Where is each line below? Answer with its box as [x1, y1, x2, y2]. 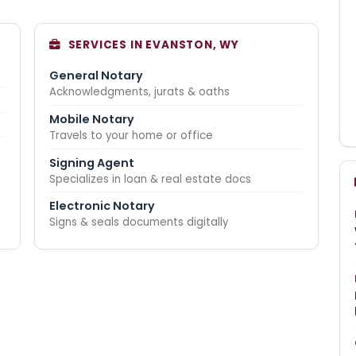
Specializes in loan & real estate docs [49, 171, 252, 187]
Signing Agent [49, 154, 135, 171]
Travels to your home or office [49, 127, 214, 143]
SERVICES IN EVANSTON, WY [68, 37, 240, 52]
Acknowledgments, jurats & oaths [49, 84, 230, 100]
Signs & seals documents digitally [49, 215, 229, 230]
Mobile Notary [49, 110, 135, 127]
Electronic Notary [49, 198, 156, 215]
